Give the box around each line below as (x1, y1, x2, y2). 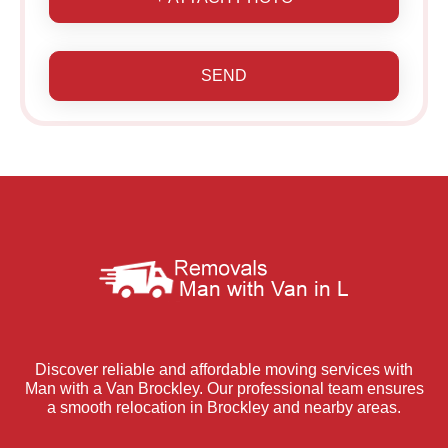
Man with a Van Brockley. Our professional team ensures (24, 379, 424, 397)
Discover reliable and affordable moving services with (35, 360, 413, 378)
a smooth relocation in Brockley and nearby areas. (47, 398, 401, 416)
